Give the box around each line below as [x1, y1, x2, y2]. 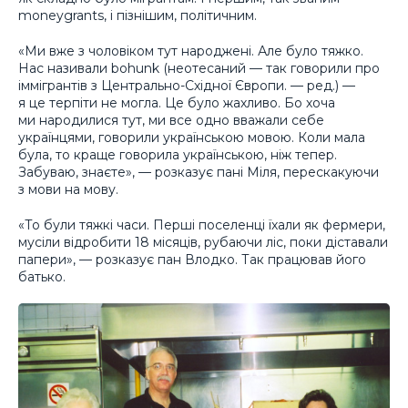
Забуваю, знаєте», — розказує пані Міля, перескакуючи [18, 164, 379, 180]
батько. [18, 268, 66, 285]
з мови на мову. [18, 181, 118, 198]
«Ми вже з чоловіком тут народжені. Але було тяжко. [18, 43, 363, 59]
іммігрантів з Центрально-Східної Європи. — [18, 77, 307, 94]
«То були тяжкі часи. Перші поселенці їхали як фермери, [18, 216, 385, 233]
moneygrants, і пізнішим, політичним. [18, 7, 257, 25]
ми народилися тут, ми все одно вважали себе [18, 112, 324, 128]
